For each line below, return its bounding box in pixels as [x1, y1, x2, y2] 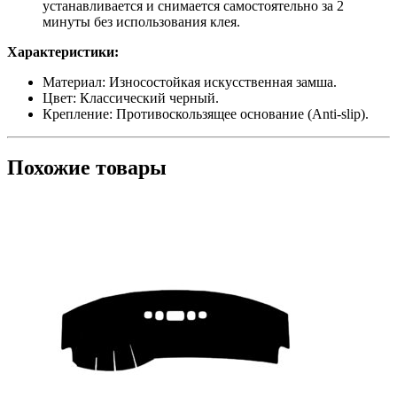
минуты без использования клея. [43, 13, 240, 29]
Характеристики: [7, 43, 119, 59]
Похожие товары [7, 155, 167, 179]
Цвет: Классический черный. [43, 90, 219, 105]
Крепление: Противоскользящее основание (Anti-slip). [43, 105, 369, 121]
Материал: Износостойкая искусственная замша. [43, 74, 337, 90]
